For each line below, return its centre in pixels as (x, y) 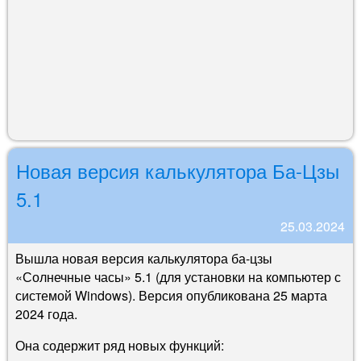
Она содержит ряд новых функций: (120, 345)
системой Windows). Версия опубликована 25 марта (171, 295)
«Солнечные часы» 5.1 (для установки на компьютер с (178, 276)
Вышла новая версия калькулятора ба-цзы (144, 258)
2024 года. (46, 313)
